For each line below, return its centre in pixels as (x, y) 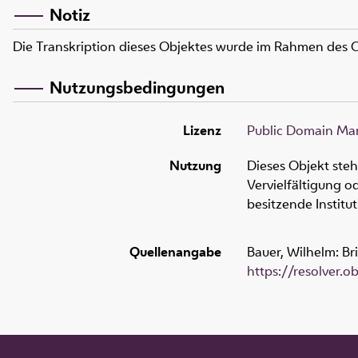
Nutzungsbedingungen (137, 88)
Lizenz (202, 130)
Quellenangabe (175, 251)
